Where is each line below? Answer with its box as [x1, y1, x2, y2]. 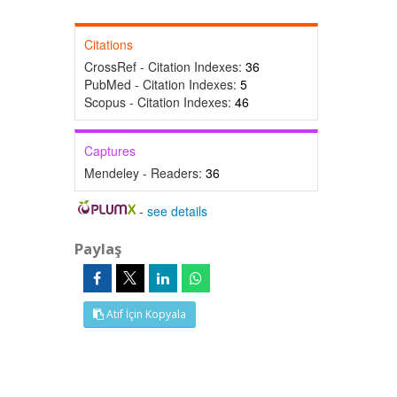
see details [147, 202, 208, 220]
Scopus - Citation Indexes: [83, 93, 235, 111]
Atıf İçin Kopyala [103, 307, 186, 322]
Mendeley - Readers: [83, 164, 206, 182]
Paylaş [74, 238, 121, 259]
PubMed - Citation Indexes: [83, 75, 240, 93]
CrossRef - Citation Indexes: [83, 58, 245, 75]
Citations [83, 35, 133, 53]
